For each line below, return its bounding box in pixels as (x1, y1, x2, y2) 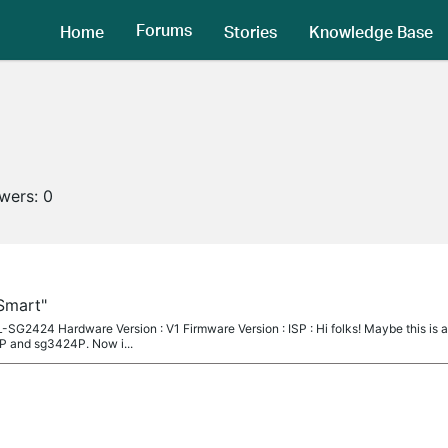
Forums (136, 19, 192, 41)
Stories (224, 20, 277, 42)
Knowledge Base (309, 20, 433, 42)
